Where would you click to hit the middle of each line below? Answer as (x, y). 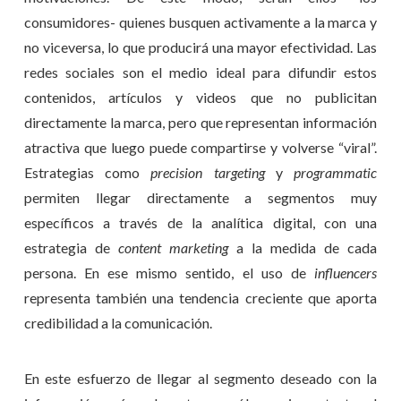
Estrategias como (87, 172)
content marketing (173, 247)
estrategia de (71, 247)
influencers (346, 272)
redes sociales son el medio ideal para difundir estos (200, 72)
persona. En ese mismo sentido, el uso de (169, 272)
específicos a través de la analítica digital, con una (200, 222)
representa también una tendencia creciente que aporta (200, 297)
